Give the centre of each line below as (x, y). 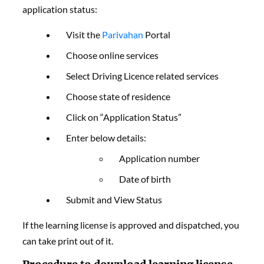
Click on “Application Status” (124, 117)
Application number (160, 159)
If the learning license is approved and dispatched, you (131, 225)
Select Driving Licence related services (143, 76)
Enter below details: (106, 138)
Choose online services (113, 55)
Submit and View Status (114, 200)
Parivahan (124, 35)
